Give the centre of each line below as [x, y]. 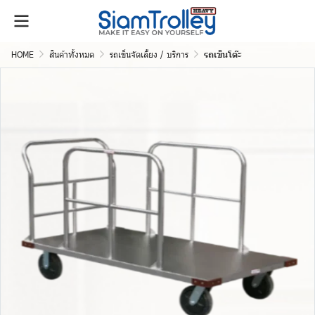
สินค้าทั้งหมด [72, 54]
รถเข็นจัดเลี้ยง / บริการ [149, 54]
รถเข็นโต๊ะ [223, 54]
